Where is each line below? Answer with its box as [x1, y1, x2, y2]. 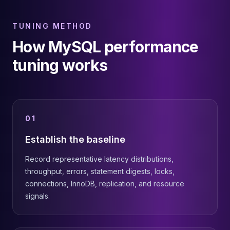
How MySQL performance [12, 37, 199, 56]
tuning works [12, 56, 107, 74]
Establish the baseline [25, 134, 125, 145]
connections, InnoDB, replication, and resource [25, 179, 184, 188]
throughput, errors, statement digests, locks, [25, 167, 175, 176]
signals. [25, 191, 50, 200]
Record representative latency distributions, [25, 155, 174, 163]
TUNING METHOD [12, 22, 92, 30]
